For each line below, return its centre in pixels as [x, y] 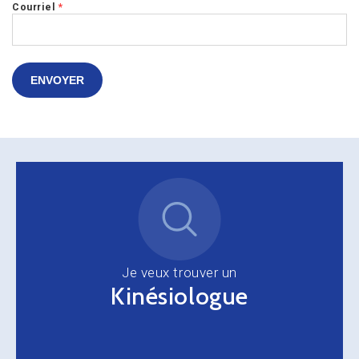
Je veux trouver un [179, 272]
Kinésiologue [179, 296]
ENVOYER [57, 80]
